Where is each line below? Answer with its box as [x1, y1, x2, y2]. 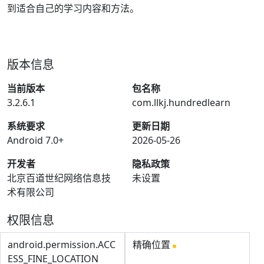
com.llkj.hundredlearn [132, 96, 230, 109]
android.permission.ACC [8, 238, 115, 251]
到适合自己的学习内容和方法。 [7, 2, 139, 15]
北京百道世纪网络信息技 [7, 171, 111, 184]
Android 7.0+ [7, 134, 64, 147]
